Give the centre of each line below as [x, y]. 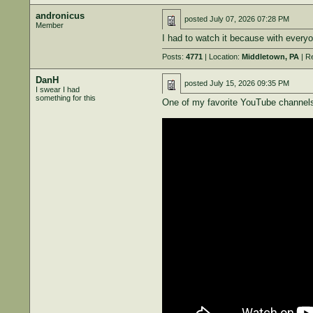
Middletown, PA [270, 57]
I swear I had [57, 89]
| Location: [222, 57]
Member [49, 25]
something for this [65, 98]
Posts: [174, 57]
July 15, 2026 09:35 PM [249, 83]
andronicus [60, 16]
